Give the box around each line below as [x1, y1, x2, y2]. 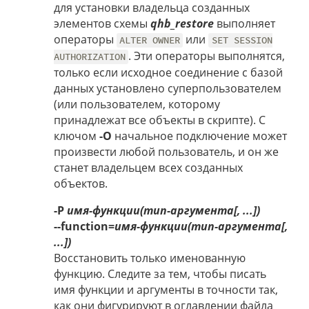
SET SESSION [211, 34, 272, 47]
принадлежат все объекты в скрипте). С [54, 112, 266, 128]
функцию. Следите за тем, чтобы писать [54, 266, 266, 282]
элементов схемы [54, 16, 150, 32]
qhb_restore [150, 16, 214, 32]
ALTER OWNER [119, 34, 181, 47]
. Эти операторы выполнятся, [128, 48, 286, 64]
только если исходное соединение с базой [54, 65, 283, 81]
